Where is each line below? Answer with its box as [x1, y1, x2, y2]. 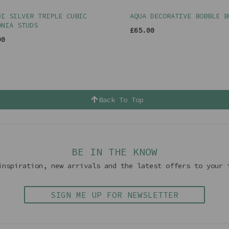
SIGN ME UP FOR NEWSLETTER [51, 190, 178, 200]
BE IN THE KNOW [72, 145, 157, 158]
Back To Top [99, 95, 144, 105]
